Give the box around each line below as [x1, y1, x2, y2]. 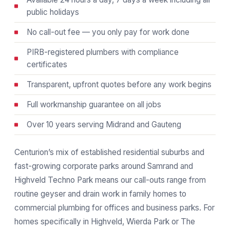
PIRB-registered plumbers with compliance [27, 47, 179, 57]
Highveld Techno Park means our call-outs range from [14, 175, 206, 185]
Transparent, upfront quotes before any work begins [27, 80, 212, 89]
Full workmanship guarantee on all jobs [27, 100, 161, 109]
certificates [27, 60, 67, 69]
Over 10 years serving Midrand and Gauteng [27, 120, 181, 129]
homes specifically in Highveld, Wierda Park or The [14, 217, 195, 226]
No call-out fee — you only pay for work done [27, 27, 189, 37]
